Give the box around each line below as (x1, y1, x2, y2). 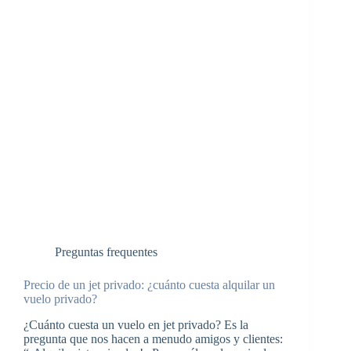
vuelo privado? (24, 292, 97, 306)
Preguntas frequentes (55, 245, 157, 259)
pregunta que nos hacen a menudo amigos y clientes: (24, 332, 283, 346)
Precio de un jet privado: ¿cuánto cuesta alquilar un (24, 278, 275, 292)
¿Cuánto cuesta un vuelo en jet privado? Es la (24, 318, 248, 332)
